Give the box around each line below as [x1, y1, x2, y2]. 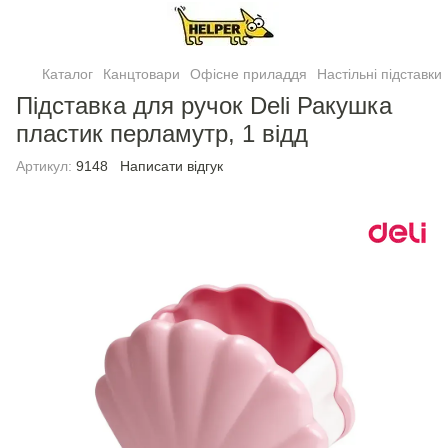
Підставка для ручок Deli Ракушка [16, 92, 392, 119]
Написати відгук [120, 158, 223, 174]
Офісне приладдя [190, 66, 307, 82]
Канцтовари [103, 66, 180, 82]
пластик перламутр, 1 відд [16, 120, 308, 147]
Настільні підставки [317, 66, 442, 82]
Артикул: [16, 158, 72, 174]
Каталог [42, 66, 93, 82]
